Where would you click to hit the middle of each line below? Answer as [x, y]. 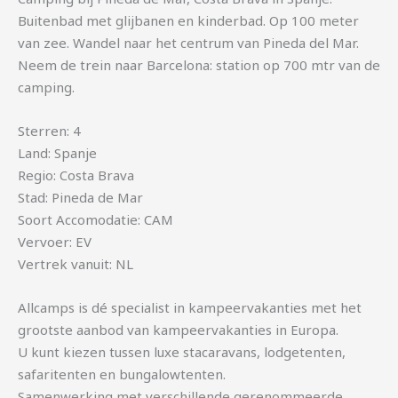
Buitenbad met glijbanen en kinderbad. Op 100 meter [188, 21]
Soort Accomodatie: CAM [96, 220]
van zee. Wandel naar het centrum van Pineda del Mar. [188, 43]
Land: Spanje [57, 153]
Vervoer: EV [55, 242]
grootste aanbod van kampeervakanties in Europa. [178, 330]
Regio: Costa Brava [76, 175]
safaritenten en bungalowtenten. [122, 374]
